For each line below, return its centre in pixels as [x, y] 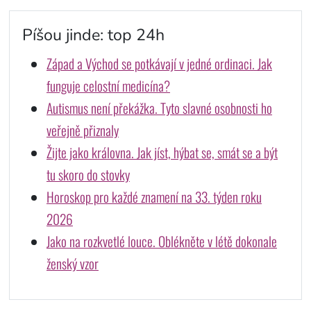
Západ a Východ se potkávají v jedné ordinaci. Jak [159, 63]
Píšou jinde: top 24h [93, 35]
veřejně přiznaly [82, 130]
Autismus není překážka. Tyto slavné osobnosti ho [159, 108]
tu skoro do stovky [88, 174]
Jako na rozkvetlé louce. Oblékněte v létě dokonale [161, 241]
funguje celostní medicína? [108, 85]
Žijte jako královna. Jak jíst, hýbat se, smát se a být [162, 152]
